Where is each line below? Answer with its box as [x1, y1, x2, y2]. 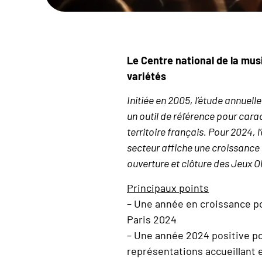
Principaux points [127, 181, 209, 194]
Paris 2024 [127, 212, 177, 226]
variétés [127, 70, 166, 82]
